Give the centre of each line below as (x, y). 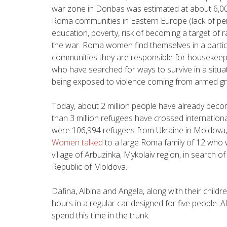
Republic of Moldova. (89, 166)
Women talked (77, 142)
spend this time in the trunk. (101, 215)
